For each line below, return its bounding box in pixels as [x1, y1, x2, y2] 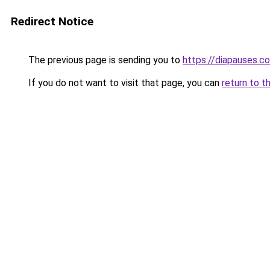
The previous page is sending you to [26, 54, 183, 66]
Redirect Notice [11, 14, 93, 28]
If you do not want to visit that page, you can [26, 77, 222, 89]
